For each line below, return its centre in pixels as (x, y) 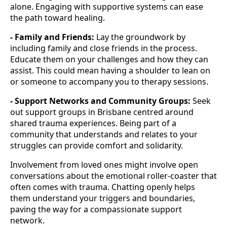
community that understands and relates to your (104, 135)
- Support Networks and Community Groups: (100, 101)
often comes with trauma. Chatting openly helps (103, 187)
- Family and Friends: (53, 37)
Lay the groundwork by (141, 37)
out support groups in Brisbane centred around (102, 112)
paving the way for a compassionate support (96, 210)
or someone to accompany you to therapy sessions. (109, 82)
